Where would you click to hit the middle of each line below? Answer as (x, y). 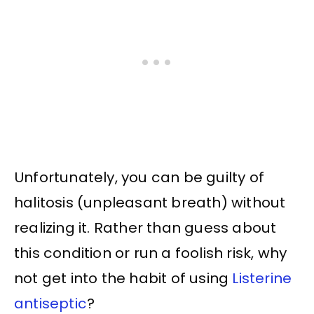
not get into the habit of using (123, 278)
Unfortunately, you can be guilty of (139, 177)
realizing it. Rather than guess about (145, 227)
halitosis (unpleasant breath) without (150, 202)
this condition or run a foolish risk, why (151, 253)
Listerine (262, 278)
